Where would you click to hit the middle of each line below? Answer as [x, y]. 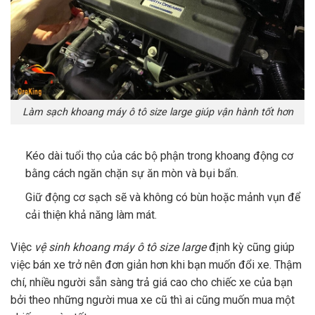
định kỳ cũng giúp [252, 247]
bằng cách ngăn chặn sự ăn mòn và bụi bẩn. [131, 173]
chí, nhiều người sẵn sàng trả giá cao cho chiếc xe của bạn [152, 283]
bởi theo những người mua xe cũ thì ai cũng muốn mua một [153, 300]
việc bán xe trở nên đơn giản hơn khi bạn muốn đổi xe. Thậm [156, 265]
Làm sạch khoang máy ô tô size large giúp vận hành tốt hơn [157, 112]
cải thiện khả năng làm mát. [91, 215]
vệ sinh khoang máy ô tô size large [120, 247]
